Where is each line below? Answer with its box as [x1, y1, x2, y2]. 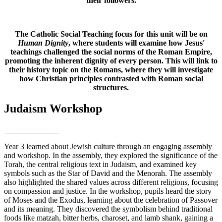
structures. [93, 83, 129, 92]
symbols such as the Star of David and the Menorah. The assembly [4, 169, 212, 178]
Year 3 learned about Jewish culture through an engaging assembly [4, 142, 212, 151]
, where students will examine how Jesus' [68, 39, 205, 48]
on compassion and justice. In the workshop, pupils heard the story [4, 187, 212, 196]
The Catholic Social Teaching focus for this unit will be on [14, 30, 208, 39]
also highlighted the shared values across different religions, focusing [4, 178, 218, 187]
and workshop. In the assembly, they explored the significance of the [4, 151, 218, 160]
